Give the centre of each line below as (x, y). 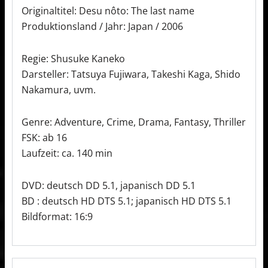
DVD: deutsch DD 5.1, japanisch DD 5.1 (109, 185)
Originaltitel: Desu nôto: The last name (108, 10)
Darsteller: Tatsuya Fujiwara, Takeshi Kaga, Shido (131, 74)
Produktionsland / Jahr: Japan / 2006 (102, 26)
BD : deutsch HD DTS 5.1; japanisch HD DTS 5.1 (127, 201)
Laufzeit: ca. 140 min (67, 153)
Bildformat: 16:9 (57, 216)
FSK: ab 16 (44, 137)
